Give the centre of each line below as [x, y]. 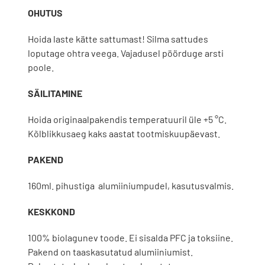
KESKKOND [51, 211]
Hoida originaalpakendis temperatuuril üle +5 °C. [127, 119]
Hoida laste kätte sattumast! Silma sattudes [118, 38]
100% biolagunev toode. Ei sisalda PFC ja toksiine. [130, 237]
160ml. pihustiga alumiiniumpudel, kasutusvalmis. [130, 185]
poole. [41, 67]
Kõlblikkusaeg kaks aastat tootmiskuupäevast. [124, 133]
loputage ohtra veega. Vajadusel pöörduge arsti [125, 53]
